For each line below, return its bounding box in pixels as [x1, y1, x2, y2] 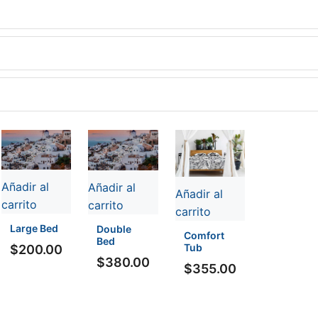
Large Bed [9, 222, 58, 235]
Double [96, 222, 131, 235]
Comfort [183, 229, 224, 242]
